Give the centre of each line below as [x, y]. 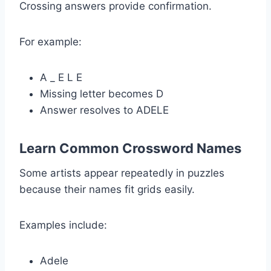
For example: [51, 41]
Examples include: [63, 225]
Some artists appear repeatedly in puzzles [122, 173]
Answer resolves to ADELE [104, 110]
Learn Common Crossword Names [130, 148]
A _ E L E [61, 77]
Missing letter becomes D [102, 93]
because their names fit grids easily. [107, 189]
